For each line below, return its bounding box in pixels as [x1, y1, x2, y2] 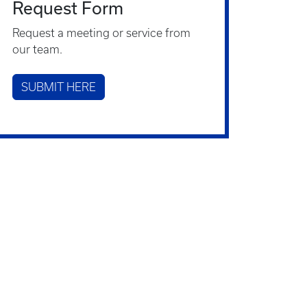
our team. [12, 43, 62, 56]
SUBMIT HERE [21, 81, 96, 93]
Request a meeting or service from [12, 27, 191, 39]
